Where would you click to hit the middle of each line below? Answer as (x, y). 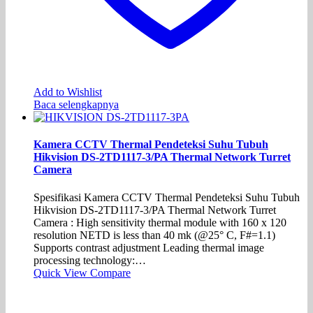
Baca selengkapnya (76, 104)
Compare (110, 272)
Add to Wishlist (68, 92)
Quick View (62, 272)
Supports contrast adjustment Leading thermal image (149, 247)
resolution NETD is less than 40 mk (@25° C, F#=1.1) (154, 235)
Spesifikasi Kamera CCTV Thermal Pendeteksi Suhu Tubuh (167, 197)
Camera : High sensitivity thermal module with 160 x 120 (160, 222)
